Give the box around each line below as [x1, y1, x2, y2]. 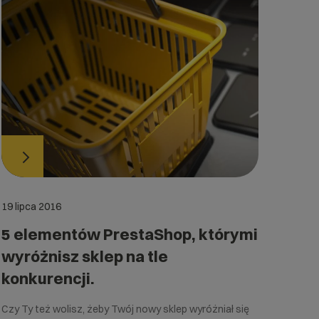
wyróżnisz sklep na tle [1, 246, 169, 266]
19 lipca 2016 [1, 199, 62, 213]
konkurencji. [1, 268, 95, 288]
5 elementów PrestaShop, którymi [1, 224, 258, 244]
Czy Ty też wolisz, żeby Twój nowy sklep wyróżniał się [1, 302, 250, 315]
